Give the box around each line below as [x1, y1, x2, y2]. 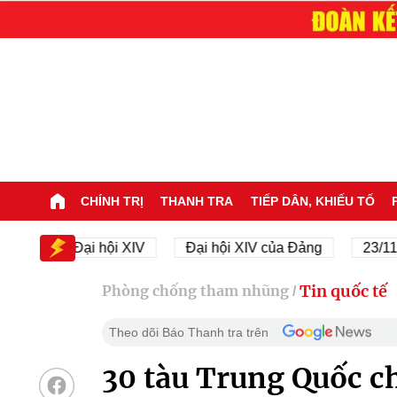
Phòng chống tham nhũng [101, 282, 289, 300]
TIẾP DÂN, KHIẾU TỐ [250, 193, 375, 208]
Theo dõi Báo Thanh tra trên [108, 324, 269, 339]
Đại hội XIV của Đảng [144, 239, 281, 255]
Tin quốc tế [299, 280, 387, 301]
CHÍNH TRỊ [80, 193, 144, 208]
